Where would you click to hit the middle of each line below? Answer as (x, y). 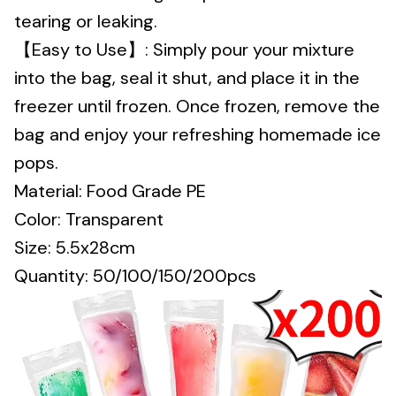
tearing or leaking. (86, 22)
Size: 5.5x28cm (75, 248)
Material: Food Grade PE (110, 191)
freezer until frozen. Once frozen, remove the (197, 107)
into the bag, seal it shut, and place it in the (187, 78)
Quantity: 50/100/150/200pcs (135, 276)
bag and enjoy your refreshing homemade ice (198, 135)
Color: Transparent (89, 220)
